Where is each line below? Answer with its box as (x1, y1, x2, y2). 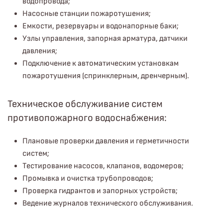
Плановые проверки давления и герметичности (22, 136, 189, 146)
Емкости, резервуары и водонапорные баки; (22, 21, 179, 31)
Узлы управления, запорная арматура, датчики (22, 34, 188, 43)
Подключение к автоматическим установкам (22, 59, 179, 68)
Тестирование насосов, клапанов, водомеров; (22, 161, 184, 171)
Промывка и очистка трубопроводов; (22, 174, 153, 183)
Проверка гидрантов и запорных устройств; (22, 186, 178, 196)
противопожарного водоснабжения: (7, 112, 167, 124)
